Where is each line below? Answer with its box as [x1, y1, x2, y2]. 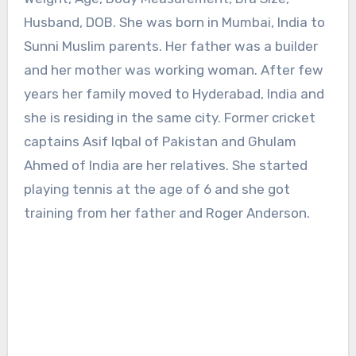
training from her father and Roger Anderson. [23, 205, 310, 222]
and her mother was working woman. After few [23, 62, 323, 79]
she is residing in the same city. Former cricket [23, 110, 315, 126]
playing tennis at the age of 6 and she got [23, 181, 290, 198]
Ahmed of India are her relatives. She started [23, 157, 308, 174]
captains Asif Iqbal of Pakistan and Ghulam [23, 133, 296, 150]
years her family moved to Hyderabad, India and [23, 86, 324, 103]
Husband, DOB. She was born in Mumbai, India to [23, 14, 325, 31]
